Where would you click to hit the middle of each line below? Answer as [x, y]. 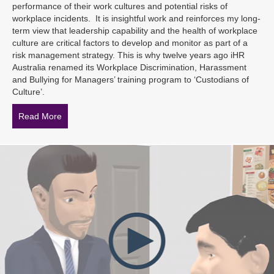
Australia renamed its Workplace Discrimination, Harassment [129, 67]
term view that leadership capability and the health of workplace [135, 30]
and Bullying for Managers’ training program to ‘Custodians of [131, 79]
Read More [40, 116]
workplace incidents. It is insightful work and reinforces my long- [136, 18]
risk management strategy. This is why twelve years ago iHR [128, 55]
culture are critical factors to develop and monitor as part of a [130, 43]
